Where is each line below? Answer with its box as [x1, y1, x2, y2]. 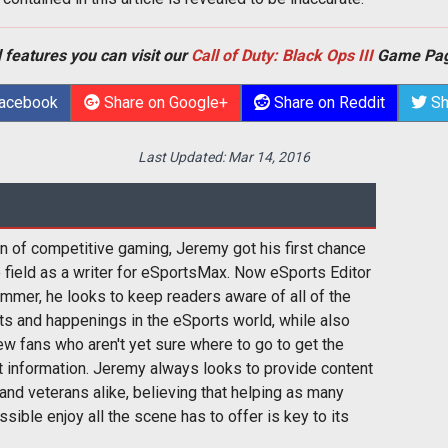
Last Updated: [138, 149, 228, 165]
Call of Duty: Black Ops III [191, 46, 373, 65]
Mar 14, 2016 [228, 149, 310, 165]
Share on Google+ [99, 93, 228, 112]
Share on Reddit [269, 93, 385, 112]
